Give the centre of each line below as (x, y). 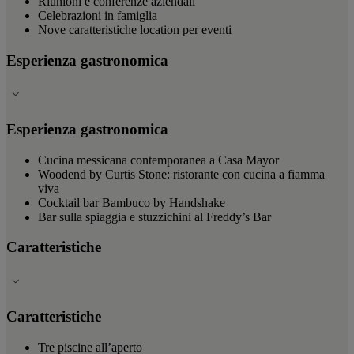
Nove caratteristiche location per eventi (135, 29)
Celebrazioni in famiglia (98, 15)
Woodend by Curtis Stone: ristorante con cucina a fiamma (181, 174)
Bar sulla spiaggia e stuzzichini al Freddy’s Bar (154, 217)
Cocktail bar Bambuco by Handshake (132, 202)
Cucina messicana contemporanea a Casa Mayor (158, 160)
